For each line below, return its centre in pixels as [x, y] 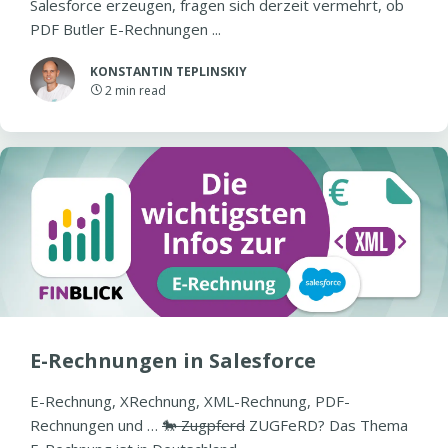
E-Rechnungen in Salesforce [173, 360]
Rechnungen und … [96, 425]
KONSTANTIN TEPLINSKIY [168, 71]
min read [140, 90]
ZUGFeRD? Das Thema [326, 425]
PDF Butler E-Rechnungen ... [125, 29]
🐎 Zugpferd [203, 425]
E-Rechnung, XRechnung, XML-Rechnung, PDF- [190, 401]
